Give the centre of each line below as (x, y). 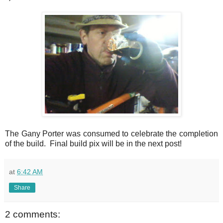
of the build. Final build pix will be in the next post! (93, 143)
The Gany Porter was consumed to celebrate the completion (111, 133)
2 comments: (33, 214)
